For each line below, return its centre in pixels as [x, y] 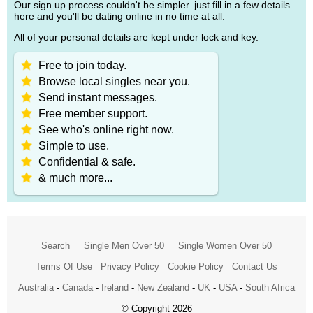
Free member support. [93, 113]
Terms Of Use [64, 266]
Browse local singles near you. [114, 81]
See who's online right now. [106, 129]
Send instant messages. [98, 97]
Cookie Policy [196, 266]
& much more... [75, 177]
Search [56, 245]
